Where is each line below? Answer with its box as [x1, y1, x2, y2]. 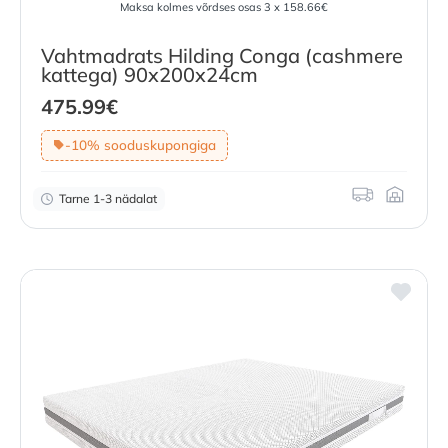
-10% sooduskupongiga [64, 136, 216, 154]
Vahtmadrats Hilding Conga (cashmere [41, 43, 403, 69]
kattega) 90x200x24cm [41, 62, 258, 88]
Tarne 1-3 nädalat [59, 190, 157, 206]
